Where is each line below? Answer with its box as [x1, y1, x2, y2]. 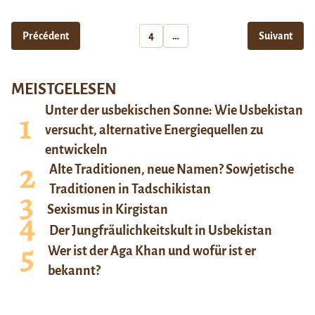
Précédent [22, 30, 69, 42]
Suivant [258, 30, 292, 42]
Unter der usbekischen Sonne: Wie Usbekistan [45, 103, 303, 118]
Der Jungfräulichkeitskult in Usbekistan [49, 224, 272, 238]
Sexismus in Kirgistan [47, 202, 168, 217]
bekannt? [48, 264, 101, 278]
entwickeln [45, 143, 108, 157]
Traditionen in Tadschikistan [49, 182, 211, 197]
